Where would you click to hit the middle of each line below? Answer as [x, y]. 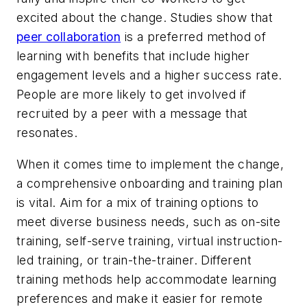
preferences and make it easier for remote [140, 298]
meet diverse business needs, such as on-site [149, 221]
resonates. [47, 132]
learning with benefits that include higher [133, 56]
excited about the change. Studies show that [145, 17]
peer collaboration [69, 36]
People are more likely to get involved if [132, 94]
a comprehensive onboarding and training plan [150, 183]
